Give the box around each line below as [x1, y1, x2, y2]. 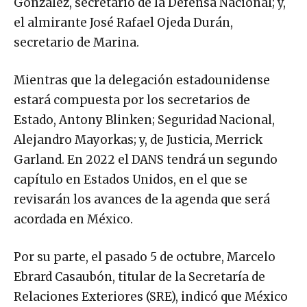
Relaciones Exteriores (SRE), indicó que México [14, 289, 288, 305]
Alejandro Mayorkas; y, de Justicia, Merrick [14, 132, 262, 148]
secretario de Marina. [14, 35, 139, 51]
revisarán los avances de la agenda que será [14, 192, 270, 208]
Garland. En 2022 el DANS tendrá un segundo [14, 152, 278, 168]
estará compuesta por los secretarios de [14, 93, 250, 108]
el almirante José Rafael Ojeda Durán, [14, 15, 233, 31]
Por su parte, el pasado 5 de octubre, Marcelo [14, 249, 275, 265]
